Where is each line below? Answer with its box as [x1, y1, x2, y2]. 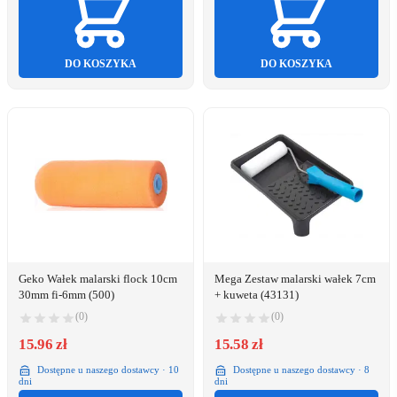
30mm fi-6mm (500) [19, 288, 114, 302]
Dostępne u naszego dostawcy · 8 [230, 363, 370, 375]
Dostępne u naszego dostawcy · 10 [35, 363, 179, 375]
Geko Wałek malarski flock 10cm [19, 272, 177, 286]
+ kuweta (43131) [214, 288, 299, 302]
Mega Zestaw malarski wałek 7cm [214, 272, 376, 286]
